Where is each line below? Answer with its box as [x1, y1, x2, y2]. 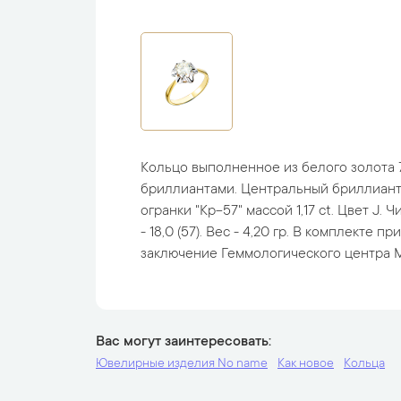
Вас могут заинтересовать [96, 334, 269, 350]
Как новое [277, 357, 334, 371]
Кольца [344, 357, 385, 371]
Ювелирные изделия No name [96, 357, 268, 371]
